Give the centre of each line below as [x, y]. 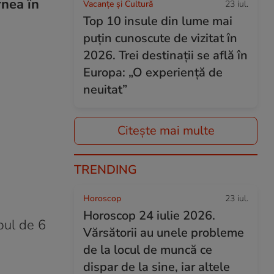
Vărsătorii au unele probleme [164, 233]
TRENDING [106, 170]
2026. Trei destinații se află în [165, 55]
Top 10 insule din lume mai [158, 21]
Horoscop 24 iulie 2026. [149, 216]
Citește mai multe [166, 131]
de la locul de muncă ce [148, 250]
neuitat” [105, 90]
